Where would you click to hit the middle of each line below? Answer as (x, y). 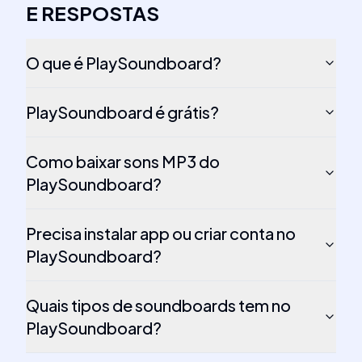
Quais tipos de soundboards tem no (158, 305)
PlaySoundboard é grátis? (122, 112)
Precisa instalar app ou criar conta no (161, 233)
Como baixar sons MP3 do (123, 161)
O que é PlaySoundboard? (124, 63)
